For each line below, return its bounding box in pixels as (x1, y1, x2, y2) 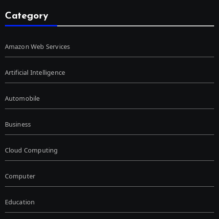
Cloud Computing (4, 146, 58, 155)
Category (4, 11, 48, 22)
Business (4, 120, 31, 129)
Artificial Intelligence (4, 68, 66, 77)
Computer (4, 172, 36, 181)
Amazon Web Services (4, 42, 70, 51)
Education (4, 197, 35, 207)
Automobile (4, 94, 40, 103)
